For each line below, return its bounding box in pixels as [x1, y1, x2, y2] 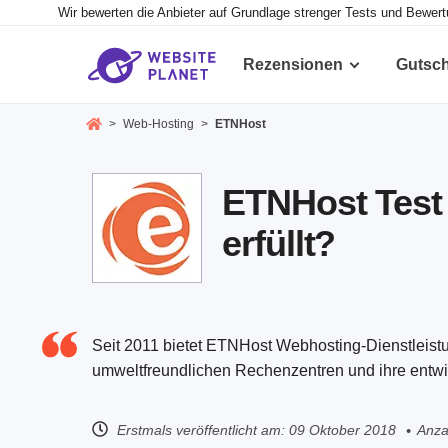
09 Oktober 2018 [289, 421, 396, 438]
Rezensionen [243, 56, 343, 73]
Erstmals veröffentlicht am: [117, 421, 285, 438]
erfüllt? [222, 223, 336, 265]
